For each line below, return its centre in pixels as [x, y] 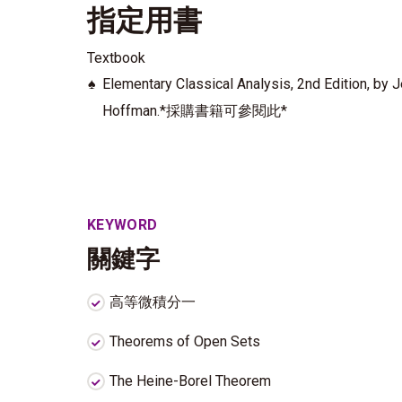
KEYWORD [122, 225]
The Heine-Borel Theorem [190, 381]
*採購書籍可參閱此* [223, 111]
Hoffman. [131, 111]
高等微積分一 [153, 302]
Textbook [116, 58]
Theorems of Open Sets [185, 341]
